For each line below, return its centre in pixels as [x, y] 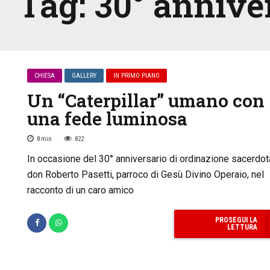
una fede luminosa [107, 118]
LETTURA [242, 228]
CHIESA [45, 75]
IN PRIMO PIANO [137, 75]
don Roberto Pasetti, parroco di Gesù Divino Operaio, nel [146, 175]
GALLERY [84, 75]
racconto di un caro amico [80, 190]
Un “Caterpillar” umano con [146, 100]
